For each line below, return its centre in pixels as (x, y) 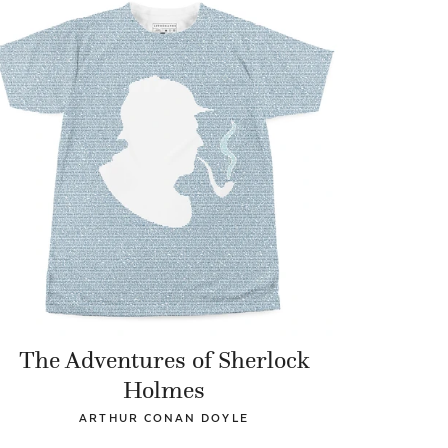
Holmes (164, 390)
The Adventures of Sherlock (164, 360)
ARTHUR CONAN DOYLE (164, 418)
